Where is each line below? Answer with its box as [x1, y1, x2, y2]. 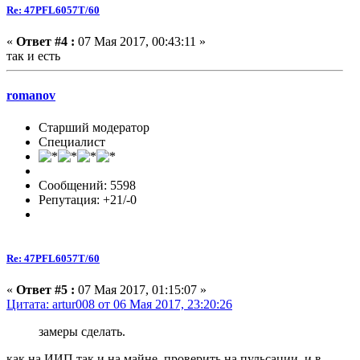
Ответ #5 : [16, 282, 75, 297]
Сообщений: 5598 [39, 178, 136, 192]
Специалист [39, 134, 105, 149]
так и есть [6, 48, 60, 63]
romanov [6, 88, 55, 103]
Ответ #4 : [16, 34, 75, 48]
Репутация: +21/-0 [39, 192, 137, 207]
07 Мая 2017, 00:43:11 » [75, 34, 206, 48]
